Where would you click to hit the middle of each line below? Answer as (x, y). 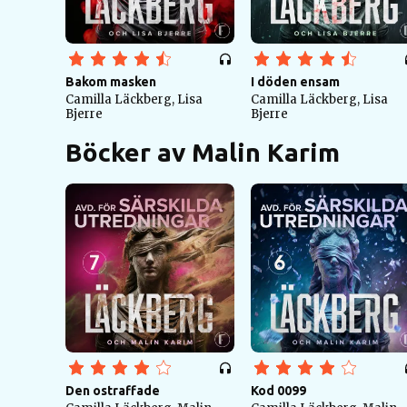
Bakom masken (111, 82)
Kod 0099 (278, 391)
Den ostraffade (113, 391)
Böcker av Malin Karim (203, 152)
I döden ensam (295, 82)
